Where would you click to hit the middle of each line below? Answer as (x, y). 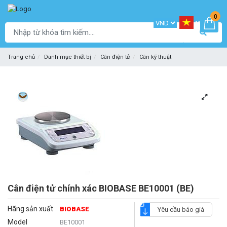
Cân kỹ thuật (155, 57)
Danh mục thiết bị (68, 57)
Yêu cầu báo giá (181, 210)
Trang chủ (21, 57)
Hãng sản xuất (30, 209)
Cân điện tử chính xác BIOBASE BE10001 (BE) (101, 188)
